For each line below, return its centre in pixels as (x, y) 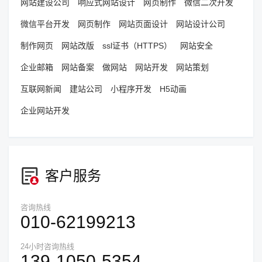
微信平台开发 (45, 24)
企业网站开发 (45, 111)
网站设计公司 (201, 24)
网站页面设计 (143, 24)
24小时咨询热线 (47, 247)
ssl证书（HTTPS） (137, 46)
